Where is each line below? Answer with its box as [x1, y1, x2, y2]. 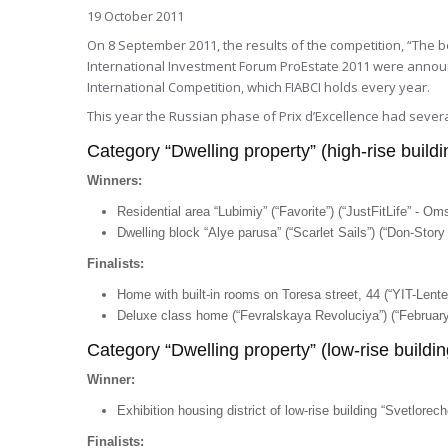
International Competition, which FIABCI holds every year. [87, 78, 430, 96]
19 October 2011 [87, 7, 184, 25]
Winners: [87, 173, 142, 188]
